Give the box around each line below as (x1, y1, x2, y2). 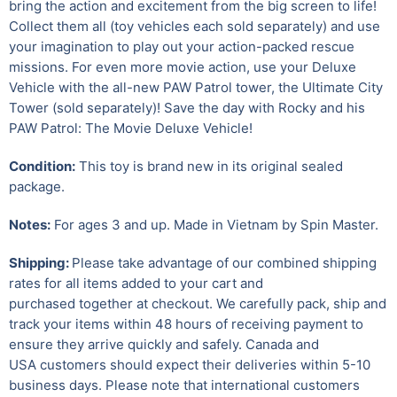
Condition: (9, 157, 75, 175)
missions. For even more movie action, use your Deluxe (9, 58, 356, 75)
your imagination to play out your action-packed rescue (9, 37, 354, 55)
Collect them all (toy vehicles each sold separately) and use (9, 17, 380, 35)
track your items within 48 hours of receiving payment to (9, 315, 363, 332)
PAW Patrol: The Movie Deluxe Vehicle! (9, 119, 253, 136)
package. (9, 177, 68, 195)
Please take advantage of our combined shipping (72, 253, 377, 271)
